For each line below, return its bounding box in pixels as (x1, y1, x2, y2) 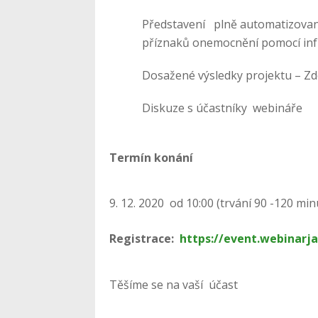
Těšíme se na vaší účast (109, 276, 238, 292)
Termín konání (109, 149, 194, 165)
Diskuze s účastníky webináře (142, 99, 303, 116)
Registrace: (109, 230, 180, 246)
